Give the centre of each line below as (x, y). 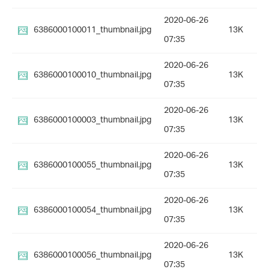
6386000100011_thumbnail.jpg (92, 31)
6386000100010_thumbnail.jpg (92, 76)
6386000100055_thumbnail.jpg (92, 166)
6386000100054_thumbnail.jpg (92, 211)
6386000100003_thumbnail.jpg (92, 121)
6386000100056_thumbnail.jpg (92, 256)
